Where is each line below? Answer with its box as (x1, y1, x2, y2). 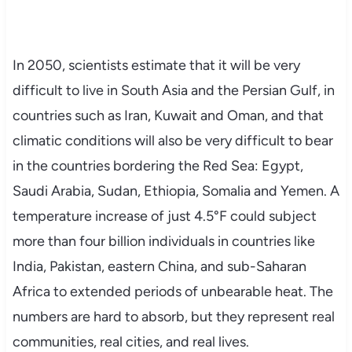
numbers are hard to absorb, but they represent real (12, 308, 335, 326)
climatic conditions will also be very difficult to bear (12, 132, 333, 150)
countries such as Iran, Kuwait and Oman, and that (12, 107, 324, 125)
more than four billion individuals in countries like (12, 233, 315, 251)
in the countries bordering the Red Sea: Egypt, (12, 157, 303, 175)
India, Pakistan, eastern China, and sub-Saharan (12, 258, 306, 276)
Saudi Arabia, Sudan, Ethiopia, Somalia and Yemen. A (12, 182, 339, 200)
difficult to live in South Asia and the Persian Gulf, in (12, 82, 335, 100)
